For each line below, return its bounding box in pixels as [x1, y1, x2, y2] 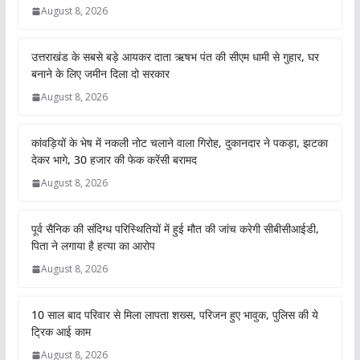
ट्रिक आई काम [31, 324, 91, 340]
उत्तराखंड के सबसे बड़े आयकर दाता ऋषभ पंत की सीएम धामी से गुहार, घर [31, 49, 319, 65]
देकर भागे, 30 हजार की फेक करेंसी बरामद [31, 152, 197, 168]
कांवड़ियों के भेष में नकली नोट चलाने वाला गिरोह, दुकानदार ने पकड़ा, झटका [31, 135, 328, 151]
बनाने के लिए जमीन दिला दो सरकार [31, 66, 170, 82]
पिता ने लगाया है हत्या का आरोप [31, 238, 155, 254]
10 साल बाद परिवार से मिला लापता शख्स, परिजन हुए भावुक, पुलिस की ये [31, 307, 318, 323]
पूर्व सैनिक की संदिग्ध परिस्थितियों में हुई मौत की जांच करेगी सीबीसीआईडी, [31, 221, 319, 237]
